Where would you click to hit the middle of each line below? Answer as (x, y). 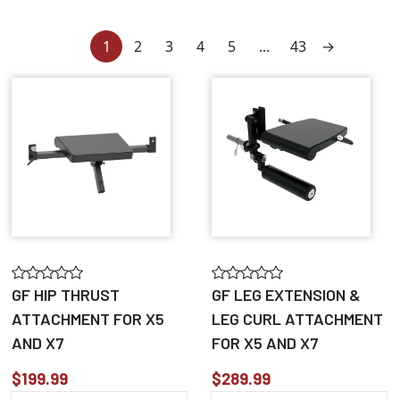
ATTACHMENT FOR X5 (88, 318)
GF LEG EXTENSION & (286, 294)
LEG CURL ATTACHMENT (297, 318)
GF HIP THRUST (66, 294)
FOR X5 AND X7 (265, 342)
